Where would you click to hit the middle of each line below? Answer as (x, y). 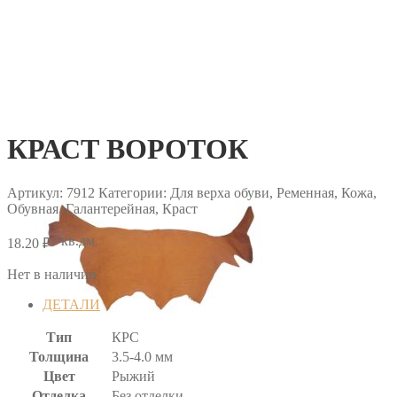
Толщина (59, 356)
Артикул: (37, 192)
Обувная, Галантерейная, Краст (102, 208)
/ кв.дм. (74, 240)
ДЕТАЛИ (71, 304)
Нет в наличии (52, 274)
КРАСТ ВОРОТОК (128, 149)
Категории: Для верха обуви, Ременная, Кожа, (237, 192)
